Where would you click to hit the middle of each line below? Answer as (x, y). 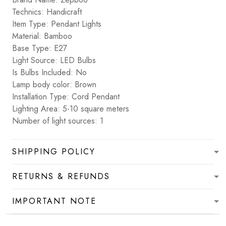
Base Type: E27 (40, 48)
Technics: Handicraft (47, 12)
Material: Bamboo (42, 36)
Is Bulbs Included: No (49, 73)
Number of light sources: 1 (58, 121)
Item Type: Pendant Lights (57, 24)
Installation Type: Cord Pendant (66, 97)
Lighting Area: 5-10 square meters (71, 109)
